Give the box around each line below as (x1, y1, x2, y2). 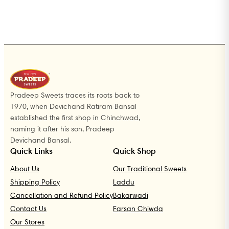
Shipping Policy (10, 177, 60, 187)
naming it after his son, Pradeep (10, 124, 114, 133)
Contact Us (10, 203, 47, 213)
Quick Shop (113, 145, 156, 156)
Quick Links (10, 145, 53, 156)
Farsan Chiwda (113, 203, 163, 213)
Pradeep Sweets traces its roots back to (10, 90, 140, 100)
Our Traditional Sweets (113, 164, 187, 173)
